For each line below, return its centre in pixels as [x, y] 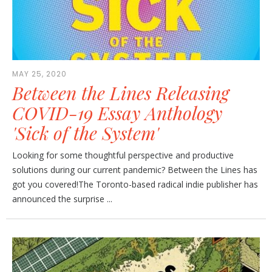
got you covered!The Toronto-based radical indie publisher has [135, 184]
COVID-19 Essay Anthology [117, 113]
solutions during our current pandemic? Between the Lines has [135, 170]
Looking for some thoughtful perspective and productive [123, 155]
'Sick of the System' [86, 133]
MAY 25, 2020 [39, 74]
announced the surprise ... [62, 199]
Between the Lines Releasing [121, 93]
